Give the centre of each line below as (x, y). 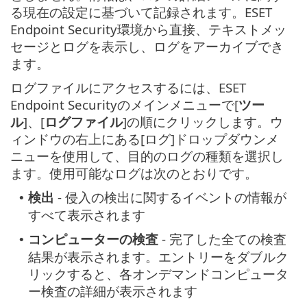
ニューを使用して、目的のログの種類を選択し (147, 156)
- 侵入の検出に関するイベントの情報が (170, 197)
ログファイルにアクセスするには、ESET (128, 88)
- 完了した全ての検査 (222, 239)
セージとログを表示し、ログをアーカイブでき (147, 47)
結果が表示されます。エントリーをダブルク (158, 257)
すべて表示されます (87, 215)
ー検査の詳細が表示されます (113, 291)
